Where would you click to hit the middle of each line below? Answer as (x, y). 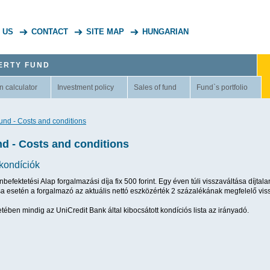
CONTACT (50, 32)
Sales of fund (155, 87)
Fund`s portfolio (222, 87)
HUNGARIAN (165, 32)
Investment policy (86, 87)
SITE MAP (105, 32)
